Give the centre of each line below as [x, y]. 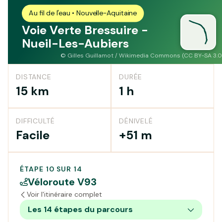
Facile [33, 135]
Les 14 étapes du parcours [80, 209]
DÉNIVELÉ [136, 121]
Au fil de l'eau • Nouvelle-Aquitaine [83, 13]
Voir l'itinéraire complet [64, 194]
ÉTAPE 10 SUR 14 [51, 169]
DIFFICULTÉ [35, 121]
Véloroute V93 [62, 182]
